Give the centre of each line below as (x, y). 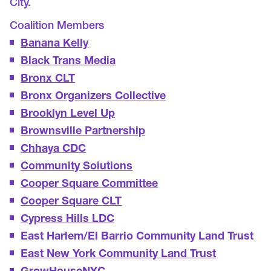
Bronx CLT (48, 80)
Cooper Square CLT (71, 202)
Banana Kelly (55, 44)
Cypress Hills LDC (68, 220)
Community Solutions (77, 167)
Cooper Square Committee (90, 185)
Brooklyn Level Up (68, 115)
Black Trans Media (68, 62)
